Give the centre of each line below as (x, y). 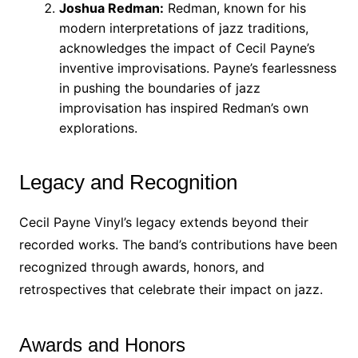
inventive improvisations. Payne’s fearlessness (197, 68)
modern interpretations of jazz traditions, (183, 28)
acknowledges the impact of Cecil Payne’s (187, 48)
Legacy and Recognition (128, 182)
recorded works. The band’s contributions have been (178, 245)
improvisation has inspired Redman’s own (183, 108)
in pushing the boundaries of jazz (159, 88)
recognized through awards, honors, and (141, 267)
